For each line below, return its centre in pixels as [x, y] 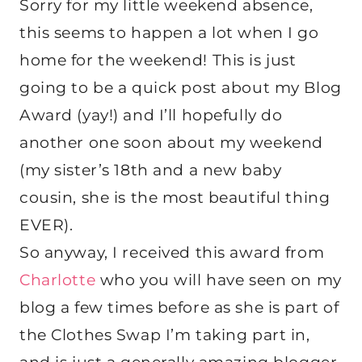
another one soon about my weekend [171, 143]
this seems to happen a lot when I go [169, 33]
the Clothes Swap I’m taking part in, [165, 335]
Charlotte [58, 280]
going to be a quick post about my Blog [181, 88]
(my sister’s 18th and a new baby [151, 170]
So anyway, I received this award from [172, 253]
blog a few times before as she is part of [179, 308]
